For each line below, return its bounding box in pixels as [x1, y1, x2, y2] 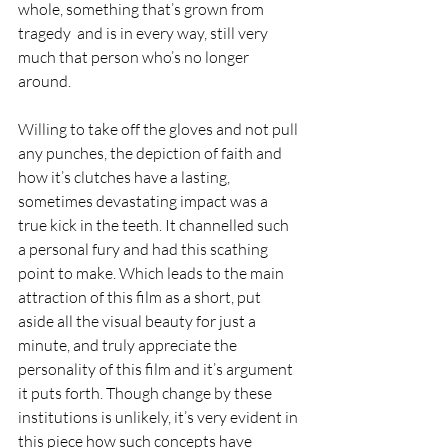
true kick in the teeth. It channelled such [18, 214, 292, 235]
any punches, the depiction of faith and [18, 142, 285, 163]
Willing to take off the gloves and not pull [18, 118, 301, 139]
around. [18, 70, 71, 91]
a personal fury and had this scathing [18, 238, 271, 259]
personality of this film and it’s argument [18, 358, 296, 379]
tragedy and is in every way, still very [18, 22, 271, 43]
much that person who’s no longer [18, 46, 252, 67]
